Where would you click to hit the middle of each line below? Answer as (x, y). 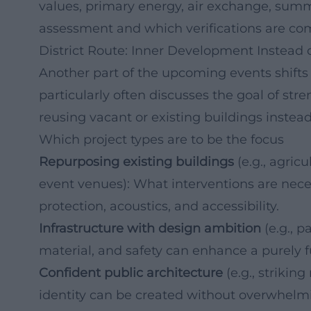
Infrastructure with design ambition (150, 228)
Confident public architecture (131, 273)
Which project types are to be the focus (161, 140)
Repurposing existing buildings (136, 162)
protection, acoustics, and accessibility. (159, 206)
